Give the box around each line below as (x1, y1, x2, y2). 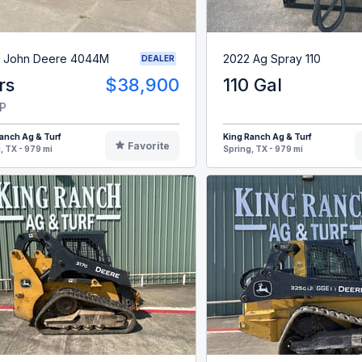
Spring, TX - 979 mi (222, 144, 303, 154)
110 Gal (222, 74, 282, 96)
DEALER (141, 53, 175, 64)
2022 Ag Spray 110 (222, 51, 321, 65)
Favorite (128, 140, 170, 153)
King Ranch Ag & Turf (222, 132, 312, 142)
